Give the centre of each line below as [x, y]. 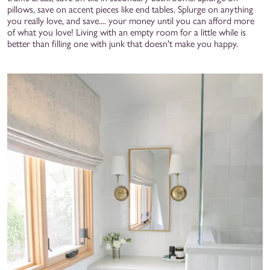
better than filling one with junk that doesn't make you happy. [123, 43]
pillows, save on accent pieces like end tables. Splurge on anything [130, 9]
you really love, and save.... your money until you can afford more [131, 20]
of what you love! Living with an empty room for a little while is [127, 32]
